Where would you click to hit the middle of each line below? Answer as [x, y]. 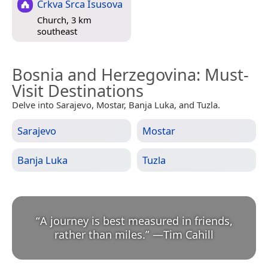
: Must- [223, 75]
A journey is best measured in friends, [136, 221]
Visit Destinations [78, 91]
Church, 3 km [64, 19]
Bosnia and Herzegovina [104, 75]
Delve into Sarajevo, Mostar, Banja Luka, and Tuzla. [116, 105]
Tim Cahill [188, 235]
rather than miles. [100, 235]
